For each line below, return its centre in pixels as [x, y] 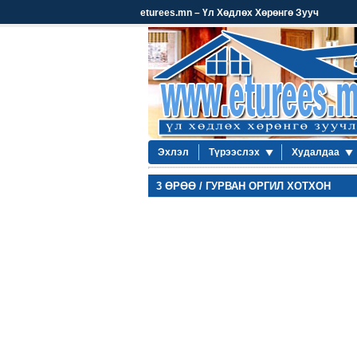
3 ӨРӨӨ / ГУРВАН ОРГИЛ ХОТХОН [243, 186]
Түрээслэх [234, 152]
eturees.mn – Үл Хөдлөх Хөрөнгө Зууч [229, 13]
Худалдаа [315, 152]
